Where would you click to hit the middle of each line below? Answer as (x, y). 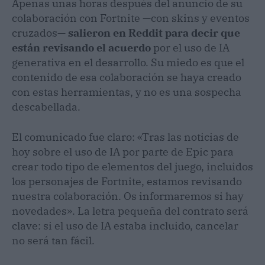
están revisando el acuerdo (81, 47)
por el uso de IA (190, 47)
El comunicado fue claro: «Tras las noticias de (125, 137)
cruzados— (40, 33)
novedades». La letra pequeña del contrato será (130, 211)
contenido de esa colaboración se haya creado (127, 77)
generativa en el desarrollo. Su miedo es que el (128, 62)
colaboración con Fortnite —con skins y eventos (131, 18)
